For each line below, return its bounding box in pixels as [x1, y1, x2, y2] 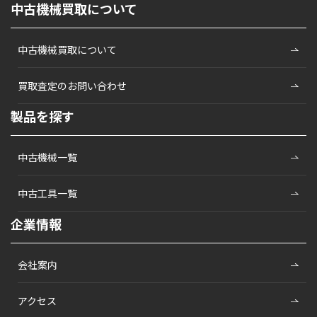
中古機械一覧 [18, 150, 77, 165]
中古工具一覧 [18, 186, 77, 201]
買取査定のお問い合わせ [18, 79, 127, 93]
